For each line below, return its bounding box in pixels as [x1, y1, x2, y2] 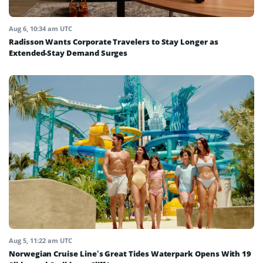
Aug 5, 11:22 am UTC [9, 235, 72, 245]
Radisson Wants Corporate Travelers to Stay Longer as [9, 36, 218, 48]
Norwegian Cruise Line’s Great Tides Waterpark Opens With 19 [9, 248, 252, 259]
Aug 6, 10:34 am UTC [9, 24, 72, 33]
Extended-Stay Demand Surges [9, 48, 128, 59]
